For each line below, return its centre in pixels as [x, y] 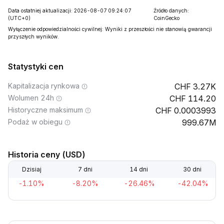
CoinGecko [167, 18]
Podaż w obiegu [35, 122]
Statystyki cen [36, 66]
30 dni [192, 169]
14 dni [139, 169]
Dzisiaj [31, 169]
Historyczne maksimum [45, 110]
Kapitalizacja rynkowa [44, 86]
